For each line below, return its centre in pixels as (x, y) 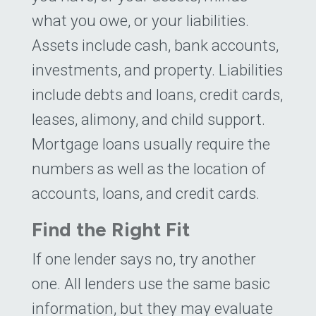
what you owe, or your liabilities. (140, 21)
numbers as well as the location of (149, 169)
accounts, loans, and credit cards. (146, 194)
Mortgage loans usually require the (151, 144)
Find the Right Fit (111, 229)
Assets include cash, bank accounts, (155, 45)
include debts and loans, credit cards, (157, 95)
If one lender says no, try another (144, 259)
